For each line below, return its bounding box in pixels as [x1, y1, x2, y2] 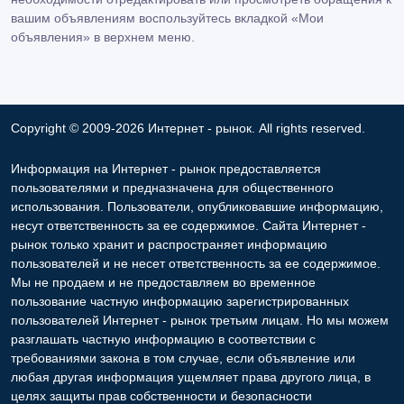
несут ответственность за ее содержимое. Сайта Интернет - [11, 218, 366, 233]
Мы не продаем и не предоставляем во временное [11, 275, 316, 289]
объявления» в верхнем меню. [11, 30, 195, 44]
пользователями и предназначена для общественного [11, 180, 334, 195]
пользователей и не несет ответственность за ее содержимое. [11, 256, 381, 271]
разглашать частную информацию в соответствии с [11, 332, 316, 346]
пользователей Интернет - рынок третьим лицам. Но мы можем [11, 313, 389, 327]
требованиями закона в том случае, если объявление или [11, 351, 355, 365]
